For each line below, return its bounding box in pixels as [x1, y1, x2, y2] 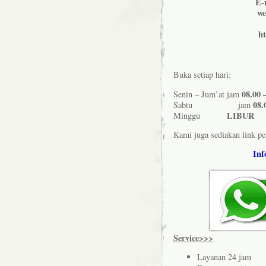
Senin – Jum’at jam [173, 88, 242, 100]
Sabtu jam [173, 99, 253, 110]
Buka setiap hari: [173, 69, 231, 81]
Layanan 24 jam [197, 251, 251, 263]
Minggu [173, 109, 227, 121]
